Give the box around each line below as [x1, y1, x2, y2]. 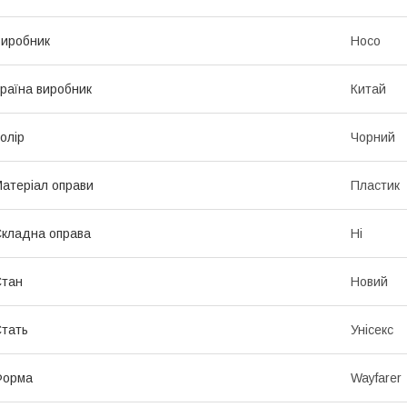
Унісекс [351, 322, 393, 337]
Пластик [351, 177, 400, 193]
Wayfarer [351, 370, 402, 385]
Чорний [351, 129, 395, 144]
